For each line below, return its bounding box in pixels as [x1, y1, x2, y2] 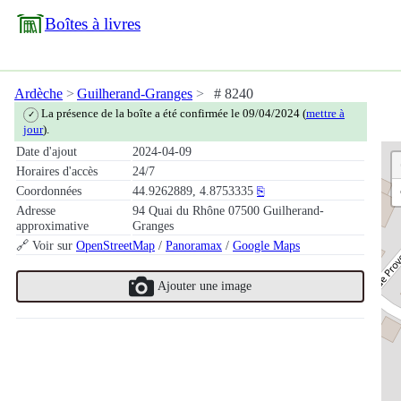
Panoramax [166, 237, 222, 252]
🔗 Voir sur [16, 237, 76, 252]
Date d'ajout [16, 143, 77, 158]
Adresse [16, 202, 55, 218]
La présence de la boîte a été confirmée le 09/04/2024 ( [38, 107, 307, 121]
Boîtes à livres [44, 14, 141, 33]
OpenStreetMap [76, 237, 155, 252]
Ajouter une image [158, 278, 252, 294]
